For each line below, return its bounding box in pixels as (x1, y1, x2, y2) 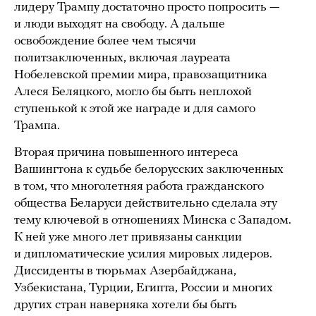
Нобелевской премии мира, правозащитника (14, 68, 267, 83)
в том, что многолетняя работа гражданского (14, 180, 264, 194)
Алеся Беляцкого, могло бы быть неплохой (14, 85, 252, 99)
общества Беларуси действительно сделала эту (14, 197, 277, 211)
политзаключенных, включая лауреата (14, 51, 231, 66)
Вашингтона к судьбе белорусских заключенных (14, 163, 284, 177)
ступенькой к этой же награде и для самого (14, 102, 255, 116)
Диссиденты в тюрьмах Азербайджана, (14, 265, 236, 279)
